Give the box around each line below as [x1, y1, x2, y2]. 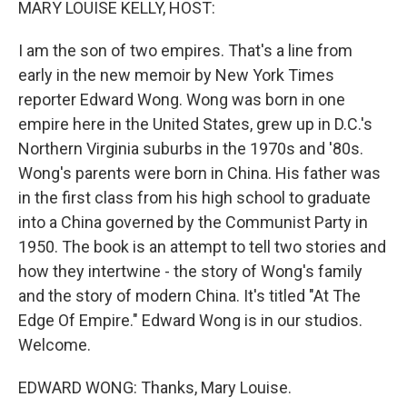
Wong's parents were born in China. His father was [18, 164, 381, 183]
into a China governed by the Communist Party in [18, 213, 368, 232]
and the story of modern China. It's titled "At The [18, 286, 361, 305]
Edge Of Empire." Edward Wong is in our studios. [18, 311, 362, 330]
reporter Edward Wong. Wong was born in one [18, 90, 345, 109]
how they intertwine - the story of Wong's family [18, 262, 362, 281]
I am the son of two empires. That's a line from [18, 41, 352, 60]
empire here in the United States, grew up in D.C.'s [18, 114, 372, 134]
